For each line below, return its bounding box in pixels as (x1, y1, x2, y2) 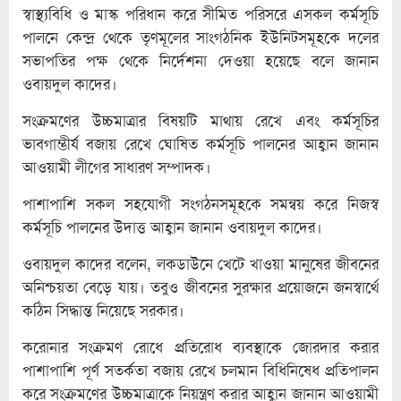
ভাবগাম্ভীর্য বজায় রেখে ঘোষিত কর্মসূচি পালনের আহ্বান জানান (22, 133, 379, 154)
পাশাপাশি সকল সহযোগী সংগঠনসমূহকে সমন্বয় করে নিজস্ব (22, 193, 379, 214)
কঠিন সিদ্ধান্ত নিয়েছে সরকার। (22, 300, 184, 320)
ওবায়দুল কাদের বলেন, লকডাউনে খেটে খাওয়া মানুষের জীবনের (22, 253, 379, 274)
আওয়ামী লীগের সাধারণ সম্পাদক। (22, 157, 211, 177)
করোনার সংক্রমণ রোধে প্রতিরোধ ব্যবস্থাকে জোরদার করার (22, 337, 379, 357)
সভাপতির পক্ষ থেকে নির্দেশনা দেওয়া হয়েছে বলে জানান (22, 50, 379, 71)
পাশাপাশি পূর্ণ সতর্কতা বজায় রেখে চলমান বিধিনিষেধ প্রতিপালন (22, 360, 379, 380)
